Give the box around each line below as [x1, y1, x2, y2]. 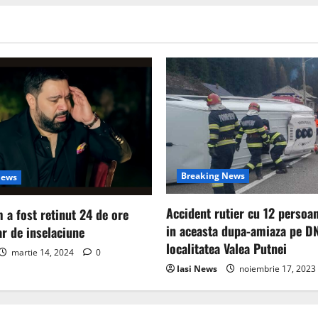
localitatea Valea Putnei [166, 239, 287, 258]
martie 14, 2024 [9, 246, 76, 258]
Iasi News [177, 263, 217, 275]
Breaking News [181, 170, 246, 182]
